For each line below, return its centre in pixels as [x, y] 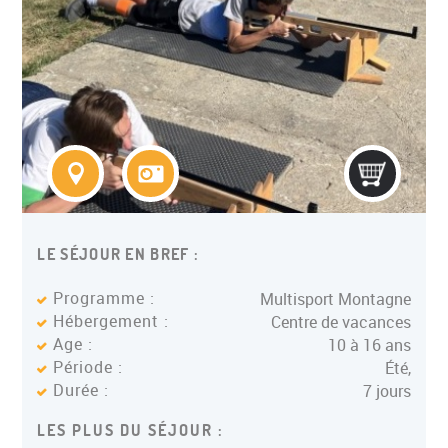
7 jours [386, 391]
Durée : [81, 390]
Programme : [104, 298]
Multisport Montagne [335, 299]
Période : [88, 367]
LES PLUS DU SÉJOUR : [131, 430]
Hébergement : [111, 321]
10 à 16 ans [369, 345]
